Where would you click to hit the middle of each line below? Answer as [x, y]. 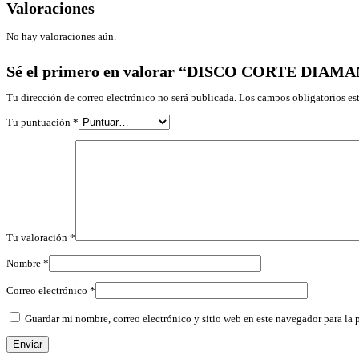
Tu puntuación [40, 123]
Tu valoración [38, 238]
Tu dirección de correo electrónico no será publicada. [121, 98]
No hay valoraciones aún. [61, 37]
